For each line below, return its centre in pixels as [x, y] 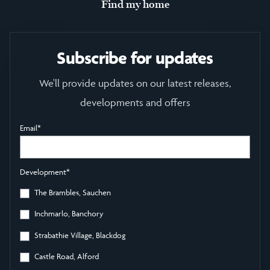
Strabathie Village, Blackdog [80, 235]
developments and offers [135, 102]
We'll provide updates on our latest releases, [135, 83]
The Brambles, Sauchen [73, 192]
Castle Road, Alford [67, 256]
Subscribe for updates [135, 57]
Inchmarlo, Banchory [69, 214]
